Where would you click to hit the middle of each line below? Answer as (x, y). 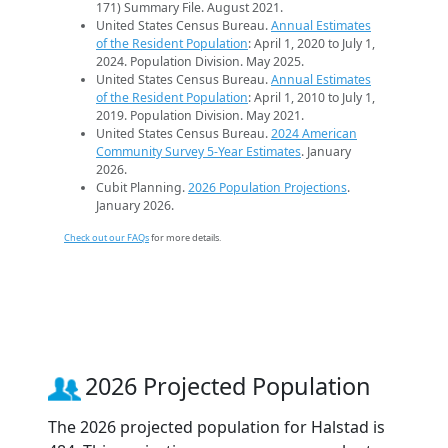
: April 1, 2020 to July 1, (311, 44)
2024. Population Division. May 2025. (200, 62)
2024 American (314, 134)
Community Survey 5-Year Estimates (198, 152)
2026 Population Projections (267, 188)
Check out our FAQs (106, 238)
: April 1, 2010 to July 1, (311, 98)
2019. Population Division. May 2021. (200, 116)
